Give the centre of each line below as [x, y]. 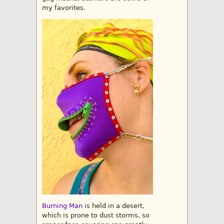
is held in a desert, [113, 205]
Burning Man [62, 205]
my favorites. [64, 8]
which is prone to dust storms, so [96, 215]
